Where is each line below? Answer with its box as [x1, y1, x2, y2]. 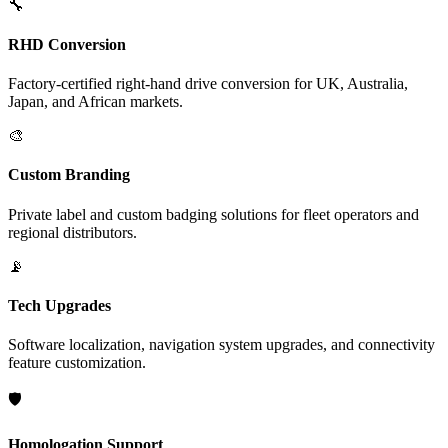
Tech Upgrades [8, 296, 111, 314]
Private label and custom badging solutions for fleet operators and [8, 205, 419, 223]
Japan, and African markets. [8, 93, 183, 111]
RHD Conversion [8, 35, 126, 53]
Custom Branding [8, 166, 130, 184]
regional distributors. [8, 223, 137, 241]
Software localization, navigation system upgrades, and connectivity [8, 336, 435, 354]
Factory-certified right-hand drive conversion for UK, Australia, [8, 75, 408, 93]
